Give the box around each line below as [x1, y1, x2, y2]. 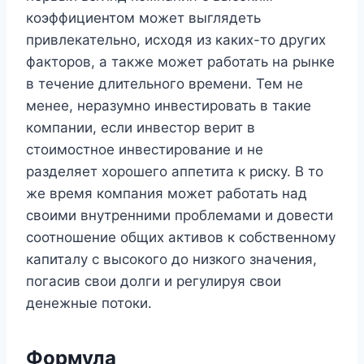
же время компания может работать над [26, 184, 307, 201]
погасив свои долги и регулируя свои [26, 272, 281, 289]
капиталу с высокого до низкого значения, [26, 250, 317, 267]
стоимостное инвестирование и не [26, 141, 263, 158]
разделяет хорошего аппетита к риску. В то [26, 162, 323, 180]
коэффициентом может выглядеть [26, 9, 261, 26]
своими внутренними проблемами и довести [26, 206, 333, 223]
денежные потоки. [26, 294, 152, 311]
